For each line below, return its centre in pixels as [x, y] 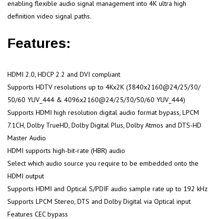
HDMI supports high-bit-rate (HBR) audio [66, 150]
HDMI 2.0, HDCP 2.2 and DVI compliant [64, 74]
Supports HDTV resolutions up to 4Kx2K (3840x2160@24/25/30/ [104, 87]
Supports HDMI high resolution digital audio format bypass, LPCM [103, 112]
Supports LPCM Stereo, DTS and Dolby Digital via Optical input [99, 201]
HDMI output [26, 176]
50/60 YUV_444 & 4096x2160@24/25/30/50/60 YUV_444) [96, 99]
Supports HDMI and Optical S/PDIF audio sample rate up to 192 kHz [108, 188]
